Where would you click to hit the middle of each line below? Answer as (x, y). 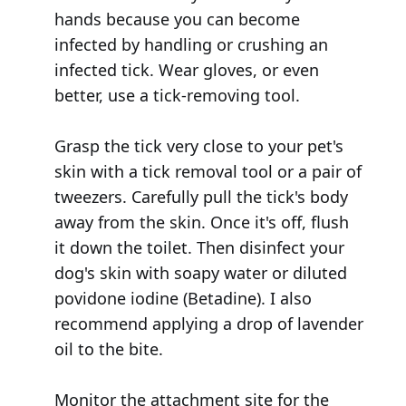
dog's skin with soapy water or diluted (200, 273)
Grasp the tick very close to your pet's (198, 146)
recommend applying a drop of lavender (208, 324)
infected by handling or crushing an (191, 45)
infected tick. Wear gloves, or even (186, 70)
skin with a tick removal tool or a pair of (208, 172)
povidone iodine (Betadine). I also (183, 299)
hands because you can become (177, 19)
